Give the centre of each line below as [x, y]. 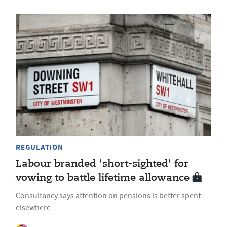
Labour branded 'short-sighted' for [102, 164]
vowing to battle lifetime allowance [103, 178]
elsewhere [33, 208]
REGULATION [40, 148]
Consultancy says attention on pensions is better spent [108, 196]
